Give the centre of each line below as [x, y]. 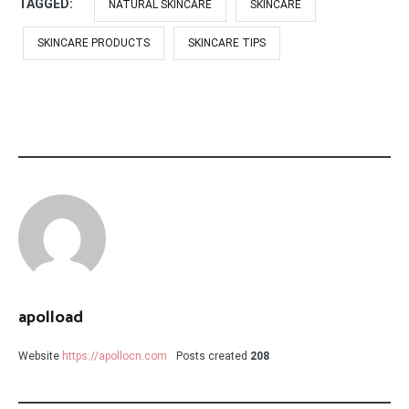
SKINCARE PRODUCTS [94, 42]
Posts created [212, 356]
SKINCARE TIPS [227, 42]
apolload [51, 317]
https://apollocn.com [115, 356]
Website [39, 356]
